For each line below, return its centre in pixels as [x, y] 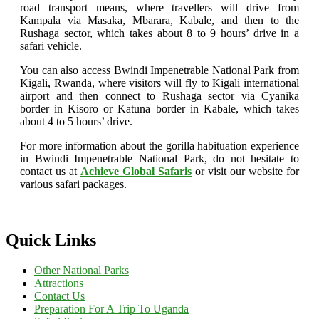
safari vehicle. [51, 46]
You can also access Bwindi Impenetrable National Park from [159, 70]
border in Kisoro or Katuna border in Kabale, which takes [159, 108]
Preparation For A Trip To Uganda [111, 308]
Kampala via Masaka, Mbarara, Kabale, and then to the [159, 20]
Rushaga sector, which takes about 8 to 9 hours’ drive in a [159, 33]
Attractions [59, 283]
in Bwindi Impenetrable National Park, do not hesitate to [159, 158]
